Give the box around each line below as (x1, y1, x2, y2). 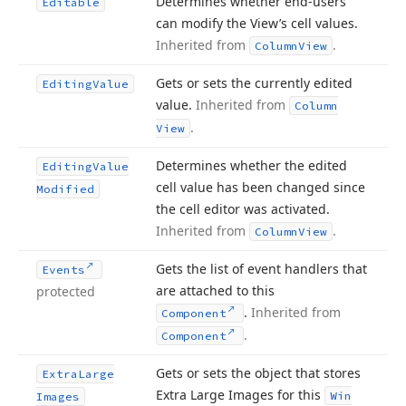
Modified (36, 182, 94, 196)
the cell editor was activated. (156, 200, 330, 217)
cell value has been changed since (156, 179, 365, 196)
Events (42, 263, 85, 276)
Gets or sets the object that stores (156, 364, 361, 382)
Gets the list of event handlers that (156, 260, 367, 277)
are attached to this (156, 282, 275, 299)
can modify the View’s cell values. (156, 14, 358, 32)
